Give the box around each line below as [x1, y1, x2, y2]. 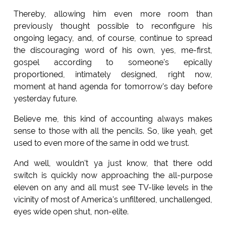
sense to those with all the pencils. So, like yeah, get [13, 126, 213, 136]
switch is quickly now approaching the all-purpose [13, 170, 213, 180]
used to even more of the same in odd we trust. [13, 138, 189, 148]
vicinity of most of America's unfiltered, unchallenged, [13, 194, 213, 204]
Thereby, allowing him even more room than [13, 9, 213, 19]
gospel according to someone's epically [13, 57, 213, 67]
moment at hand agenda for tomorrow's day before [13, 81, 213, 91]
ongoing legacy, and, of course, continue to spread [13, 33, 213, 43]
